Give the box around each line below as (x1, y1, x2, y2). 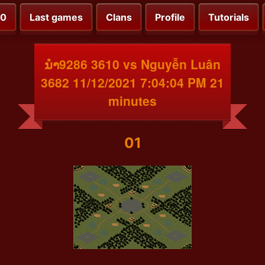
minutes (108, 91, 157, 109)
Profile (155, 11, 185, 24)
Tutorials (208, 11, 249, 24)
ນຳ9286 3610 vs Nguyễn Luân (44, 54, 221, 73)
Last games (30, 11, 83, 24)
